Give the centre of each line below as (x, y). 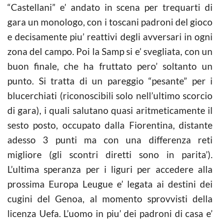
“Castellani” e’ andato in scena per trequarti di (110, 7)
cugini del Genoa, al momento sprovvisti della (110, 198)
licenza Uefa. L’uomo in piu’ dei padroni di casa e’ (110, 213)
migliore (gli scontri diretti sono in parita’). (110, 154)
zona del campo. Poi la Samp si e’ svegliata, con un (110, 51)
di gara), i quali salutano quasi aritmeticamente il (110, 110)
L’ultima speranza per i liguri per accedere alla (110, 169)
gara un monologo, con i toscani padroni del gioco (110, 22)
